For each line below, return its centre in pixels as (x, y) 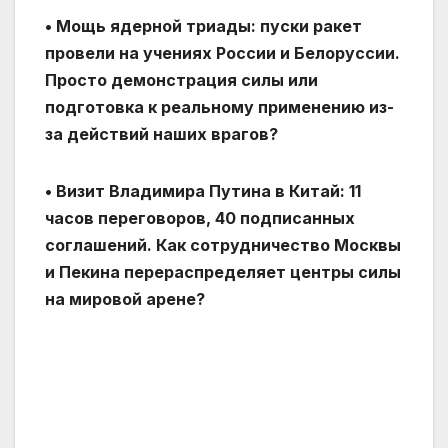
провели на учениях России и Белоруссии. (222, 53)
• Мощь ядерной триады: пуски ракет (203, 26)
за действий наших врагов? (161, 134)
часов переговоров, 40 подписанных (200, 218)
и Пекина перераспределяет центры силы (223, 272)
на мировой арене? (125, 299)
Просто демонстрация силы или (181, 80)
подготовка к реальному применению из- (219, 107)
